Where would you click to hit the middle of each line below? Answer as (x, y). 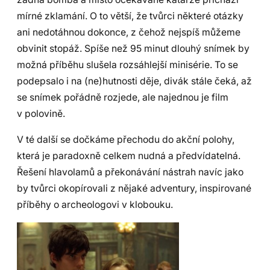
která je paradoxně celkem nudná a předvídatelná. (129, 156)
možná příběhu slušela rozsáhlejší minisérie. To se (127, 65)
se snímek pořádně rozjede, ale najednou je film (123, 98)
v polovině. (41, 114)
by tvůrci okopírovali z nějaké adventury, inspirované (134, 189)
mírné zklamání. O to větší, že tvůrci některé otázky (130, 16)
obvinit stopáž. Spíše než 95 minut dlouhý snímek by (133, 49)
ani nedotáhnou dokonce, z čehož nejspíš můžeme (129, 33)
